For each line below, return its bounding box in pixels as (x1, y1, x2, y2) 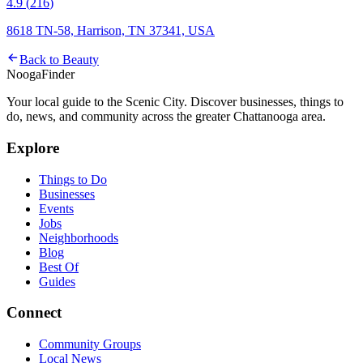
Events (39, 201, 74, 216)
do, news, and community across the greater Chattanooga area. (6, 109, 326, 124)
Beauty (62, 53, 99, 67)
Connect (6, 304, 62, 322)
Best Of (39, 259, 79, 274)
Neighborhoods (39, 230, 118, 245)
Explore (6, 139, 59, 156)
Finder (41, 67, 75, 82)
